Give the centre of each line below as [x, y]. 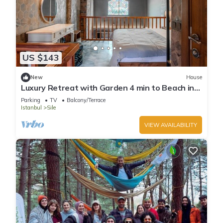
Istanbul [31, 107]
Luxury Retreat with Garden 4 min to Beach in [108, 87]
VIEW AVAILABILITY [171, 125]
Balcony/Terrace [86, 100]
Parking [31, 100]
